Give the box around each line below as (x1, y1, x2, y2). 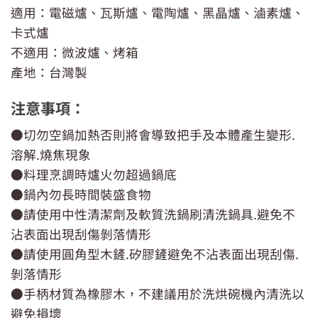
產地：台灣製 (11, 62, 87, 81)
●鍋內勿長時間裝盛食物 (11, 185, 151, 204)
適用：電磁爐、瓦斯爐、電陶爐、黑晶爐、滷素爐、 (11, 3, 305, 21)
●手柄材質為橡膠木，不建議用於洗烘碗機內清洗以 (11, 285, 305, 303)
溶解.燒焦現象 (11, 146, 91, 164)
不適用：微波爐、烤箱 (11, 43, 138, 61)
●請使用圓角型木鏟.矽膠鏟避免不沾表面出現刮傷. (11, 245, 299, 263)
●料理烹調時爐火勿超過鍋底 (11, 165, 177, 184)
